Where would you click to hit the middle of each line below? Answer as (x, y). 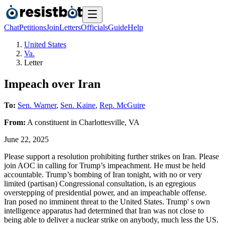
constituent (52, 122)
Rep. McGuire (122, 105)
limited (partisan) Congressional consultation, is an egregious (100, 183)
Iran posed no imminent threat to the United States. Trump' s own (107, 201)
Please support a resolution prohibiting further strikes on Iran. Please (111, 156)
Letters (70, 27)
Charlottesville (102, 122)
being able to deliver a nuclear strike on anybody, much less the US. (111, 219)
